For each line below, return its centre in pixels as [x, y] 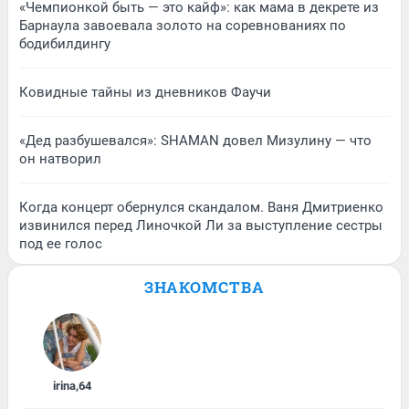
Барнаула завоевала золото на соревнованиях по [183, 26]
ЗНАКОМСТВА [204, 288]
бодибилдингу [65, 44]
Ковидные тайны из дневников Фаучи [145, 93]
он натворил [60, 159]
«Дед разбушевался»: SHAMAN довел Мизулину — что [195, 141]
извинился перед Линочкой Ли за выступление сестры [201, 226]
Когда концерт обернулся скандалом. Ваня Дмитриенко [201, 208]
